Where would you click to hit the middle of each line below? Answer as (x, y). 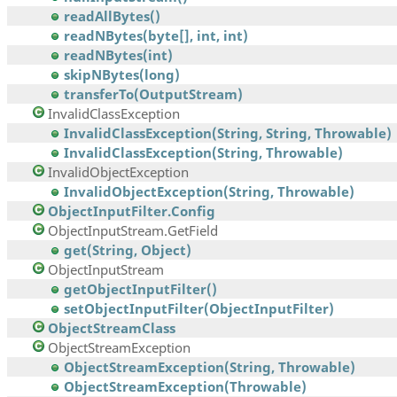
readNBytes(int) (118, 55)
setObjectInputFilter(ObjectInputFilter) (199, 309)
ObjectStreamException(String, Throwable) (210, 367)
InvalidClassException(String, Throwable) (203, 153)
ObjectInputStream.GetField (133, 231)
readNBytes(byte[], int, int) (156, 36)
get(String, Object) (128, 250)
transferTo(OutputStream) (153, 94)
